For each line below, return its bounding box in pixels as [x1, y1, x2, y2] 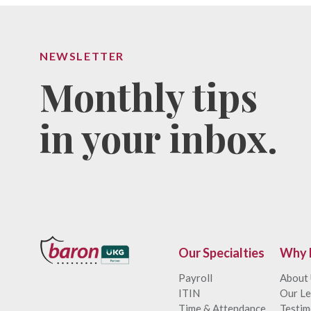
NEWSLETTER [40, 49, 124, 62]
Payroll [178, 271, 212, 284]
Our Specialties [178, 245, 264, 260]
